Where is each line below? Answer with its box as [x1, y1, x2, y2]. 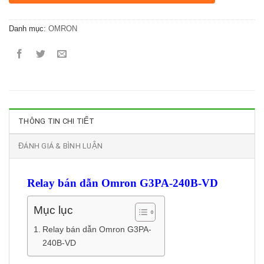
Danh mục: [9, 24, 48, 33]
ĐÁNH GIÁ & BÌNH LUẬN [18, 141, 103, 150]
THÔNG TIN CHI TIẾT [18, 116, 95, 126]
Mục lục [34, 204, 73, 217]
